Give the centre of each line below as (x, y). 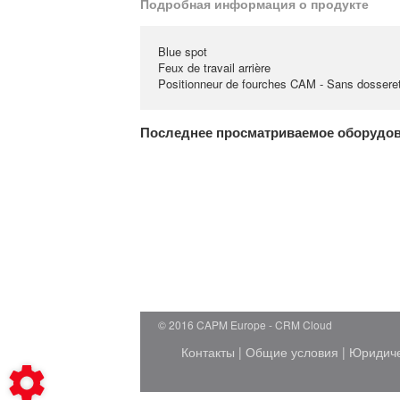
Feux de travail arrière (214, 67)
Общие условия (292, 352)
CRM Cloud (304, 325)
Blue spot (183, 51)
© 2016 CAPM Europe (212, 325)
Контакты (208, 352)
